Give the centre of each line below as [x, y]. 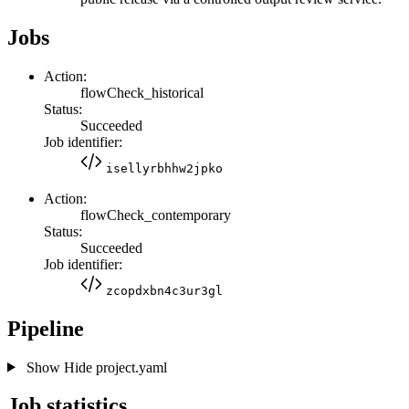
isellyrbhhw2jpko [164, 168]
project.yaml [129, 367]
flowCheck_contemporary [156, 215]
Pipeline [46, 328]
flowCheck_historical [142, 92]
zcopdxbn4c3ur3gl [164, 290]
